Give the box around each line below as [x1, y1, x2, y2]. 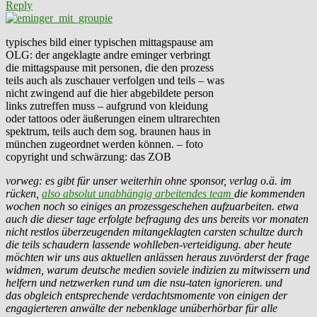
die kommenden [234, 188, 305, 200]
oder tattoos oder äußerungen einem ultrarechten [6, 113, 220, 125]
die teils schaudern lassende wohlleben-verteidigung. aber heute [6, 238, 292, 251]
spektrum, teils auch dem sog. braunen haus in [6, 125, 211, 138]
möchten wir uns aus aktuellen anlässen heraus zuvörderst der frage [6, 251, 309, 264]
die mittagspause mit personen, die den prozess [6, 62, 214, 74]
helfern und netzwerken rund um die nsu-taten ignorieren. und [6, 277, 282, 289]
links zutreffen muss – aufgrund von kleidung [6, 100, 208, 113]
